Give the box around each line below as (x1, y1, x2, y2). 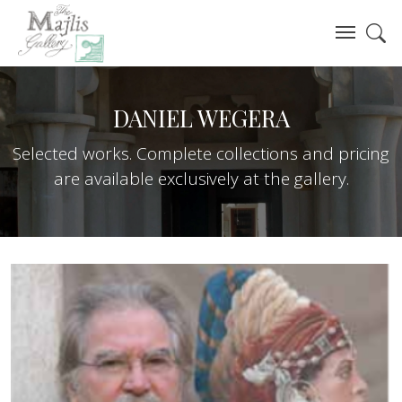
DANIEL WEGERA (112, 101, 290, 134)
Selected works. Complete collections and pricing (13, 141, 389, 165)
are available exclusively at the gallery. (53, 166, 349, 190)
